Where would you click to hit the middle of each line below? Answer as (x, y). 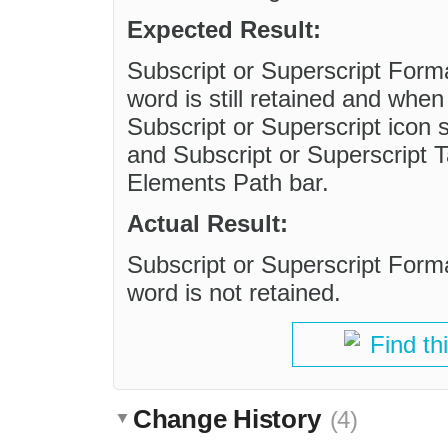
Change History (230, 418)
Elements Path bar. (228, 183)
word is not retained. (234, 293)
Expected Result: (224, 30)
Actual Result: (207, 224)
